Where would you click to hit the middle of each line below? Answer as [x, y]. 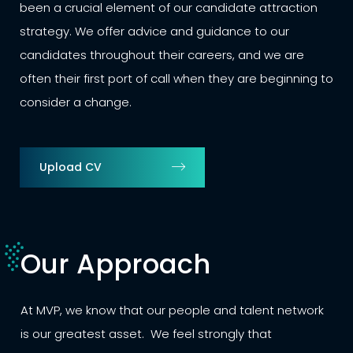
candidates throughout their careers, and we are [162, 54]
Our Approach [115, 264]
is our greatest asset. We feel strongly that [146, 334]
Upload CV [70, 167]
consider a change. [75, 102]
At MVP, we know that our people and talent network [172, 310]
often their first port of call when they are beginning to [176, 78]
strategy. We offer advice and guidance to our [154, 31]
